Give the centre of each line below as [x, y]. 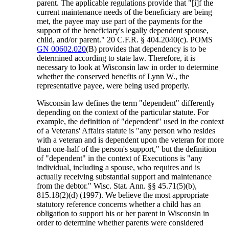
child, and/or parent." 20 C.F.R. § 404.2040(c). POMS [125, 40]
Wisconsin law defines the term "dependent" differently [126, 103]
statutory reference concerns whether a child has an [119, 204]
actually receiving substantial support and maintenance [124, 177]
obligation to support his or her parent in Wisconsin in [123, 214]
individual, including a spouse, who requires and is [119, 168]
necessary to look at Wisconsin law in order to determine [128, 67]
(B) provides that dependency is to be [146, 49]
